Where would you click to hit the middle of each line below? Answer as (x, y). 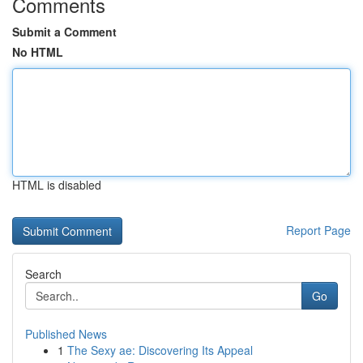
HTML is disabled (57, 185)
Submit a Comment (64, 32)
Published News (66, 334)
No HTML (38, 52)
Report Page (318, 230)
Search (43, 274)
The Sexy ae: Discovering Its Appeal (160, 350)
